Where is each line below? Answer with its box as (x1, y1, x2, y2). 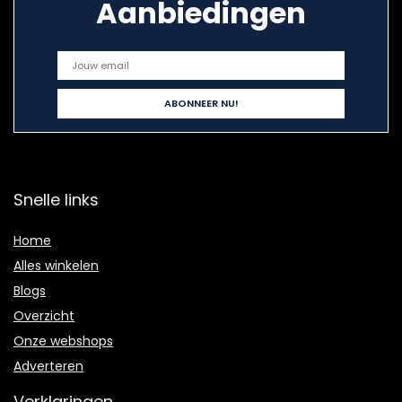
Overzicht (13, 307, 74, 326)
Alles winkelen (13, 257, 99, 275)
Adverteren (13, 357, 83, 376)
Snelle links (13, 188, 99, 212)
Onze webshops (13, 332, 113, 351)
